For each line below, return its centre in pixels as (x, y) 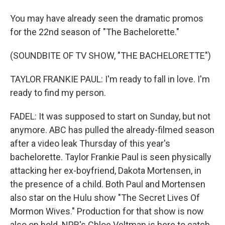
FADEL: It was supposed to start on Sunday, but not (110, 116)
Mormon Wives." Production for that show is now (107, 211)
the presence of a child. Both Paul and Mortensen (108, 184)
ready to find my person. (58, 93)
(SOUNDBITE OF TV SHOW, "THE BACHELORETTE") (110, 55)
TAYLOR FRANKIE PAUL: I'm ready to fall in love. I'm (110, 79)
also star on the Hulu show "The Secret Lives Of (105, 198)
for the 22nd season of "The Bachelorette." (95, 32)
